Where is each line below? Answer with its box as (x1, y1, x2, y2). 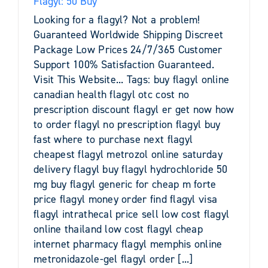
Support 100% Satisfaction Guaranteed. (33, 57, 214, 72)
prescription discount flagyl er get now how (33, 102, 234, 117)
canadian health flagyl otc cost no (33, 87, 190, 102)
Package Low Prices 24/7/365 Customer (33, 42, 223, 57)
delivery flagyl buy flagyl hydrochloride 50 (33, 162, 228, 176)
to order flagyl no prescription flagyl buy (33, 117, 221, 132)
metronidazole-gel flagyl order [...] (33, 251, 193, 266)
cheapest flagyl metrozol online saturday (33, 147, 223, 162)
